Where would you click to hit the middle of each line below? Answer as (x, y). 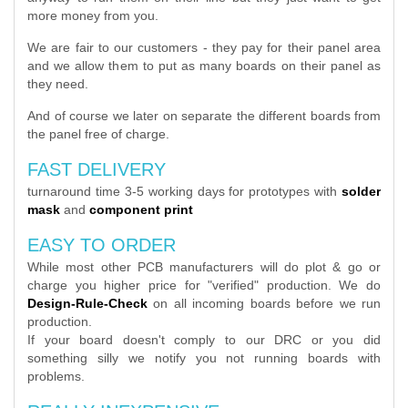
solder (361, 191)
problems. (56, 376)
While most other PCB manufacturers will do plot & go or (204, 267)
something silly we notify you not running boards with (204, 358)
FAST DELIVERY (97, 169)
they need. (58, 84)
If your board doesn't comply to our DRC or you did (204, 340)
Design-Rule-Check (87, 303)
